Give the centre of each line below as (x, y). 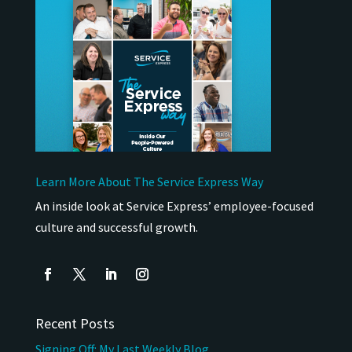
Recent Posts (75, 323)
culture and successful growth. (116, 227)
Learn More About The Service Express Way (149, 181)
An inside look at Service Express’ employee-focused (174, 205)
